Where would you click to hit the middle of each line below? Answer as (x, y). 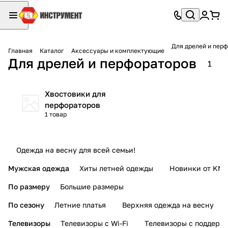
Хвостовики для (75, 93)
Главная (20, 50)
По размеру (29, 186)
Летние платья (80, 205)
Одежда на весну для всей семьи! (76, 150)
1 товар (56, 114)
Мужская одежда (39, 168)
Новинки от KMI (198, 168)
